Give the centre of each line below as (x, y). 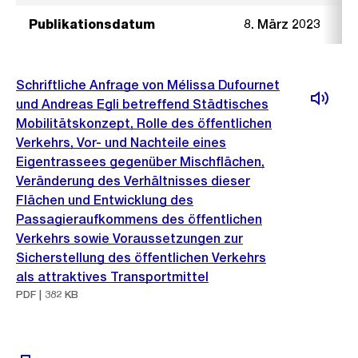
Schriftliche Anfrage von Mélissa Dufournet (148, 85)
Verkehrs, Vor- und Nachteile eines (121, 143)
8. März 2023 (282, 24)
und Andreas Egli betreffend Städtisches (142, 104)
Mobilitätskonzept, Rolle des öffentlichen (144, 123)
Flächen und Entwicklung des (105, 200)
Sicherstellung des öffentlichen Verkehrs (141, 258)
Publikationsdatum (92, 24)
